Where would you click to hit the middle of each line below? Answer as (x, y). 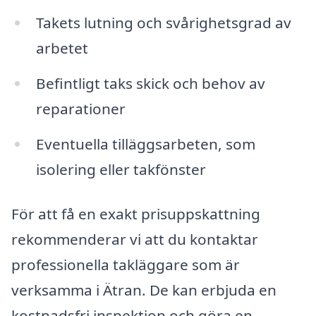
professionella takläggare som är (126, 265)
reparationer (80, 108)
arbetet (62, 48)
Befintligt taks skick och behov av (150, 83)
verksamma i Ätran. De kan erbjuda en (144, 290)
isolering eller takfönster (121, 169)
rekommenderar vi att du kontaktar (135, 239)
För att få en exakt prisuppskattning (136, 214)
